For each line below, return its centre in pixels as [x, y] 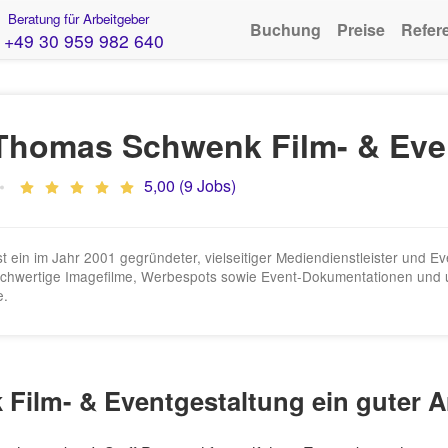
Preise [361, 29]
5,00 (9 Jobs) [190, 185]
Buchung [285, 29]
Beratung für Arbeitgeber [76, 18]
